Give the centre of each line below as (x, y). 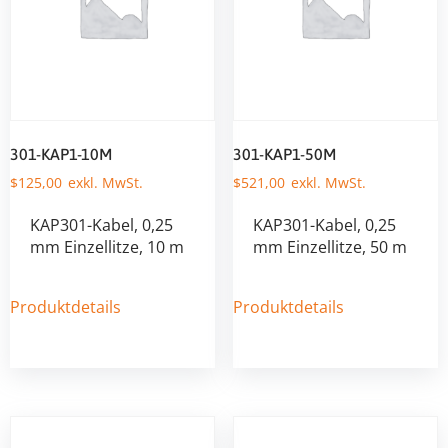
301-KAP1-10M (61, 153)
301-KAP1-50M (284, 153)
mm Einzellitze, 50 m (329, 246)
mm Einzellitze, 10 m (107, 246)
